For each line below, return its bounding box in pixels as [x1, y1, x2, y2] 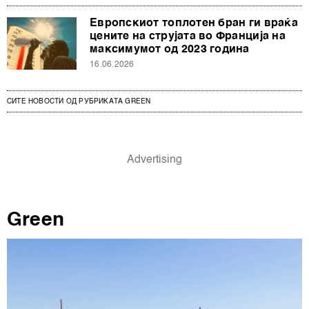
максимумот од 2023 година [90, 43, 250, 55]
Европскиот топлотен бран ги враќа [90, 17, 298, 29]
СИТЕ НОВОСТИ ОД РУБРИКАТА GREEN [7, 97, 151, 105]
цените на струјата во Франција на [90, 30, 286, 42]
